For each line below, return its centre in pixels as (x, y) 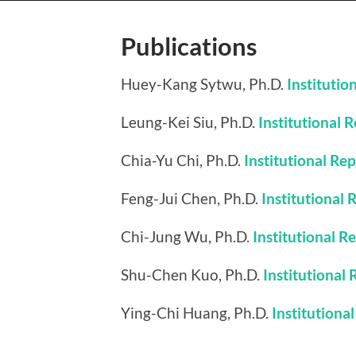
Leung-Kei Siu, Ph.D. (188, 122)
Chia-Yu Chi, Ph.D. (182, 160)
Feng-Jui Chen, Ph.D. (191, 198)
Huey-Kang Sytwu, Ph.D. (204, 84)
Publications (189, 46)
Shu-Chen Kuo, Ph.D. (192, 275)
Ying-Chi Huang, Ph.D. (196, 313)
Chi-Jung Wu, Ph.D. (187, 236)
